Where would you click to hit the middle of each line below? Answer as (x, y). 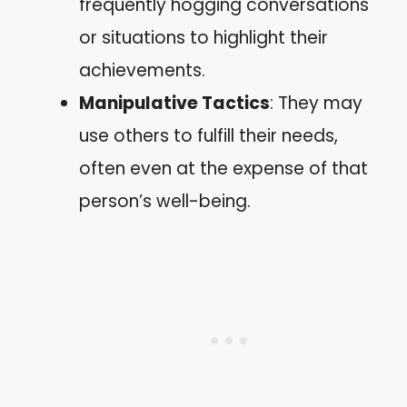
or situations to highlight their (203, 37)
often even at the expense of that (223, 168)
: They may (316, 103)
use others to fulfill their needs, (208, 135)
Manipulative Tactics (174, 103)
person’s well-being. (165, 201)
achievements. (142, 70)
